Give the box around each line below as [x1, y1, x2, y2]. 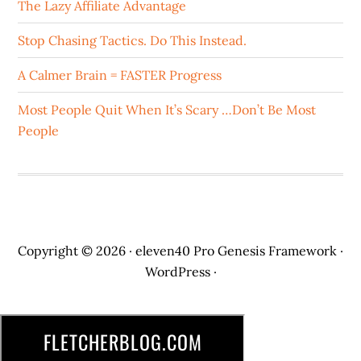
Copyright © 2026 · [18, 242, 135, 259]
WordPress [144, 263, 210, 280]
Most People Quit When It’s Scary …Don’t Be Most [18, 101, 317, 118]
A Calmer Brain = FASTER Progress [18, 66, 222, 83]
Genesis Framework [218, 242, 337, 259]
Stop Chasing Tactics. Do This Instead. [18, 31, 247, 48]
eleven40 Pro [135, 242, 214, 259]
